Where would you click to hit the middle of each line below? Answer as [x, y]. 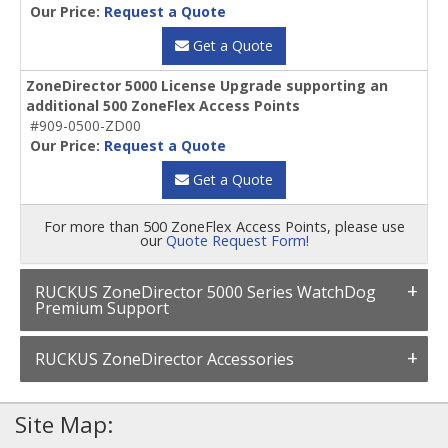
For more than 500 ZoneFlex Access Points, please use [224, 227]
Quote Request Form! [237, 241]
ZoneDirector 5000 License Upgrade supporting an [207, 86]
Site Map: [64, 425]
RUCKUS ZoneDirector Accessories [164, 359]
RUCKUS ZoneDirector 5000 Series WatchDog [205, 292]
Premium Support [102, 308]
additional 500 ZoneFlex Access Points [163, 106]
